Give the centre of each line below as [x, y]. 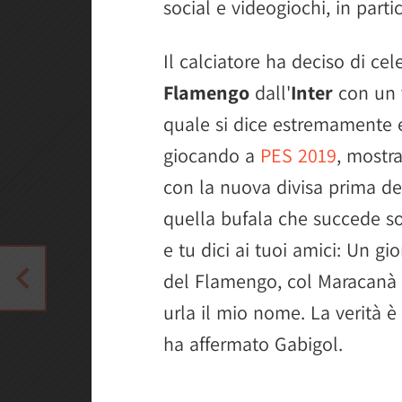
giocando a [212, 155]
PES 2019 [298, 155]
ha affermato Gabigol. [253, 344]
